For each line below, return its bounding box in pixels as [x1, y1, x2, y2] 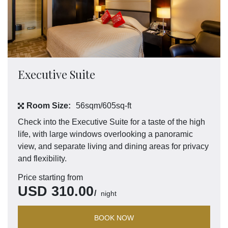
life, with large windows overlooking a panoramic [18, 130, 193, 139]
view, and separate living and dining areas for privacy [18, 142, 209, 151]
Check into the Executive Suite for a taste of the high [18, 118, 205, 127]
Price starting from [18, 173, 83, 182]
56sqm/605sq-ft [76, 101, 131, 110]
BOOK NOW [94, 214, 134, 222]
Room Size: [26, 101, 71, 110]
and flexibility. [18, 154, 67, 163]
